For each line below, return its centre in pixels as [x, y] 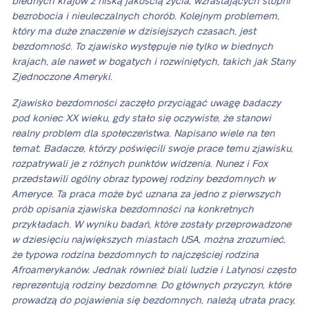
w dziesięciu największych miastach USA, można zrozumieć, [149, 240]
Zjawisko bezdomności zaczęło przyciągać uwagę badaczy [146, 103]
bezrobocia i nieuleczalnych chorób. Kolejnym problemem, [146, 17]
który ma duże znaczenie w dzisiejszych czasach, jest [134, 32]
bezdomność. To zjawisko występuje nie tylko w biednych [142, 47]
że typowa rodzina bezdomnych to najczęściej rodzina [135, 255]
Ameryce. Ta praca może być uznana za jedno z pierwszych [146, 195]
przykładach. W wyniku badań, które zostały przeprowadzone [151, 225]
